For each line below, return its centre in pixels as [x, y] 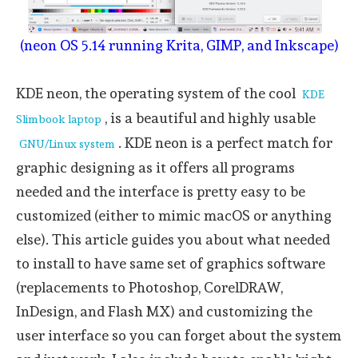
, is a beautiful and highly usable [210, 118]
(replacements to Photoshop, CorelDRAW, [149, 287]
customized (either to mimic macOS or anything [174, 215]
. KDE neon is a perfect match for [225, 143]
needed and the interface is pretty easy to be [161, 191]
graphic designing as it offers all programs [155, 167]
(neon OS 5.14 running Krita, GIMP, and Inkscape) [179, 45]
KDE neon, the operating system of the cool [157, 93]
